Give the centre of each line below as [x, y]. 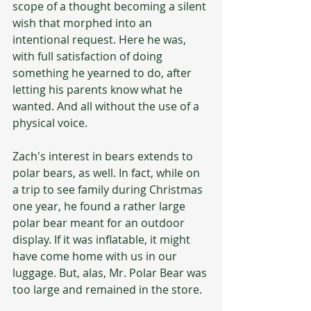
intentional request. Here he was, [101, 39]
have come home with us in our [96, 256]
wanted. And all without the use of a [107, 106]
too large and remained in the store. [107, 289]
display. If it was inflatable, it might [103, 239]
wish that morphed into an [84, 23]
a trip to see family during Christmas [109, 189]
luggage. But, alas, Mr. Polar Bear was [111, 272]
